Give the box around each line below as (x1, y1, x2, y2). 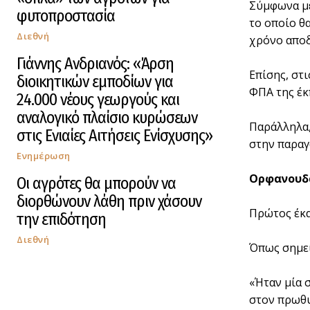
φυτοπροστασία (17, 6, 115, 26)
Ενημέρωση (17, 149, 71, 163)
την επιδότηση (17, 210, 106, 230)
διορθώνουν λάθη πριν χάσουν (17, 192, 201, 212)
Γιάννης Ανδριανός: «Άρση (17, 54, 174, 74)
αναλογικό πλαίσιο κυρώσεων (17, 108, 197, 128)
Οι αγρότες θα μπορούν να (17, 174, 176, 194)
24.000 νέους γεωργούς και (17, 90, 179, 110)
